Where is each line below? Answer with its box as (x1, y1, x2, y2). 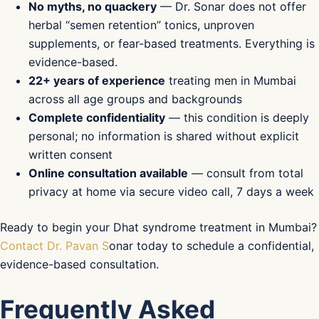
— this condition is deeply (165, 110, 309, 125)
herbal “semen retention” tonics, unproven (28, 17, 254, 32)
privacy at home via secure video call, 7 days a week (28, 184, 314, 199)
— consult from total (188, 165, 303, 180)
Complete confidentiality (28, 110, 165, 125)
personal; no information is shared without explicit (28, 128, 299, 143)
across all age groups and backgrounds (28, 91, 242, 106)
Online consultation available (28, 165, 188, 180)
